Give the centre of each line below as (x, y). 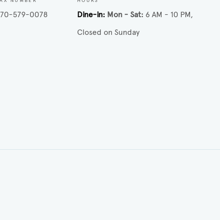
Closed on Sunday (108, 32)
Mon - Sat (124, 15)
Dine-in (90, 15)
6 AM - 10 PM (168, 15)
